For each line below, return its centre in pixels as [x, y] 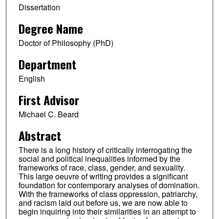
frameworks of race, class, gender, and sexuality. [102, 167]
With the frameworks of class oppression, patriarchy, [108, 194]
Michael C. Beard [48, 114]
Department [47, 64]
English [32, 78]
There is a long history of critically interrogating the [105, 150]
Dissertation [39, 7]
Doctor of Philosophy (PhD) [66, 43]
